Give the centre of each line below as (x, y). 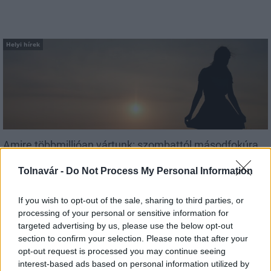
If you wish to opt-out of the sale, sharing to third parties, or (131, 200)
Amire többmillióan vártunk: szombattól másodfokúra (131, 145)
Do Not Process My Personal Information (159, 171)
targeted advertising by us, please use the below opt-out (126, 226)
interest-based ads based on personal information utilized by (134, 264)
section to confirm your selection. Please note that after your (133, 238)
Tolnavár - (42, 171)
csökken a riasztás (47, 158)
